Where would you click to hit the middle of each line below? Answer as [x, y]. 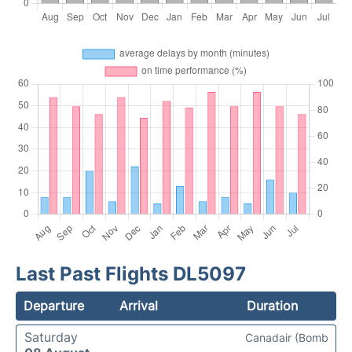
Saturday [51, 337]
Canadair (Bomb [287, 337]
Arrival [139, 306]
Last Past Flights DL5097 [131, 274]
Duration [272, 306]
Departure [54, 306]
